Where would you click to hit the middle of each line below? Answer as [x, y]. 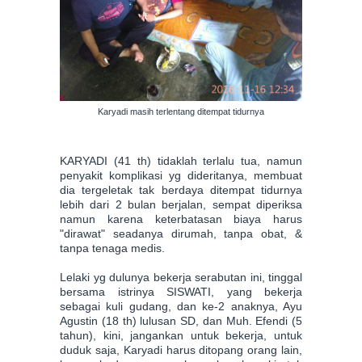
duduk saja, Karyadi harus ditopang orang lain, [181, 350]
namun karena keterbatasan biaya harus [181, 219]
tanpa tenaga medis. [112, 248]
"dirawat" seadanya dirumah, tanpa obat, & [181, 234]
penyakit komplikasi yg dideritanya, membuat [181, 175]
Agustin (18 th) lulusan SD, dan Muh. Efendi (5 [181, 321]
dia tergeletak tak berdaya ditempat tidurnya [181, 190]
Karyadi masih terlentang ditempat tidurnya [181, 112]
